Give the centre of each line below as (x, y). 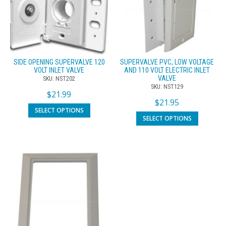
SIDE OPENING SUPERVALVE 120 (59, 62)
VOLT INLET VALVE (59, 70)
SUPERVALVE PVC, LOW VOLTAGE (167, 62)
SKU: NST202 (59, 78)
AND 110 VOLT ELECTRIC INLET (167, 70)
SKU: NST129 (167, 87)
